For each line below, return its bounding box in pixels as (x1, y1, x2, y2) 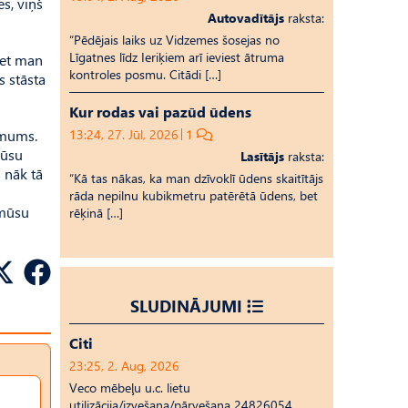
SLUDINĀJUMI (130, 294, 242, 317)
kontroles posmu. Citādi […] (69, 66, 221, 83)
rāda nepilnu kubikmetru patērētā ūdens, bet (69, 187, 318, 204)
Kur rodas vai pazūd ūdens (69, 102, 251, 121)
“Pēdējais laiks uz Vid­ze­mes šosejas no (69, 31, 280, 48)
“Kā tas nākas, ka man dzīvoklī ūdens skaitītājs (69, 169, 323, 187)
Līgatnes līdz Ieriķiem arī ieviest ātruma (69, 48, 284, 66)
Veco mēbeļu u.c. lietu (69, 379, 190, 396)
